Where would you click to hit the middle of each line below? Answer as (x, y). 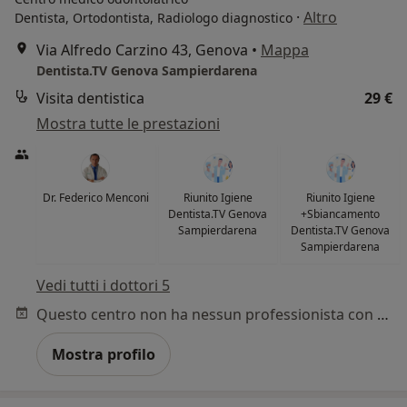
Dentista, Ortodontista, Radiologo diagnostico (154, 18)
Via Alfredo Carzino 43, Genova (142, 50)
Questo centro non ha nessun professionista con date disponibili (383, 315)
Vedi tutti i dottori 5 (103, 286)
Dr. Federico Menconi (95, 198)
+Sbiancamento (341, 214)
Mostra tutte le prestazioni (128, 124)
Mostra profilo (104, 355)
